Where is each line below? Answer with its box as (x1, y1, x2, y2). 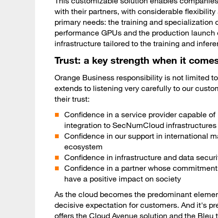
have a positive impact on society (64, 174, 181, 184)
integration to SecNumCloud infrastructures (64, 120, 217, 130)
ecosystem (64, 142, 103, 152)
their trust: (54, 94, 90, 104)
